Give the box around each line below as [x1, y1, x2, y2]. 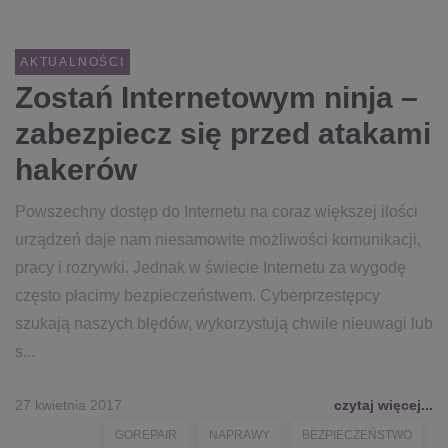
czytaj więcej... [334, 397, 433, 413]
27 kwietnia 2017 [15, 397, 122, 413]
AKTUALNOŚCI [20, 55, 125, 69]
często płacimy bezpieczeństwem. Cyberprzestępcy [15, 287, 380, 304]
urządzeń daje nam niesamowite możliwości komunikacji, [15, 231, 421, 248]
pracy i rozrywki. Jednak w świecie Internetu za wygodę [15, 259, 406, 276]
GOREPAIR [115, 428, 177, 442]
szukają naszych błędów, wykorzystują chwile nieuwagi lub [15, 315, 433, 332]
